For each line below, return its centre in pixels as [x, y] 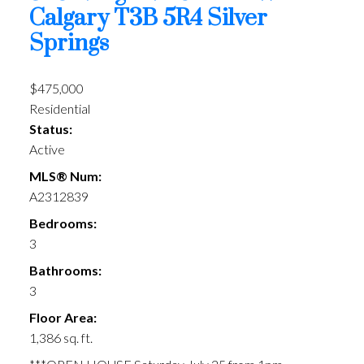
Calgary [71, 19]
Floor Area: [63, 318]
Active [47, 149]
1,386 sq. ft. [61, 338]
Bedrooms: [63, 223]
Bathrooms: [65, 271]
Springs [69, 44]
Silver [237, 19]
